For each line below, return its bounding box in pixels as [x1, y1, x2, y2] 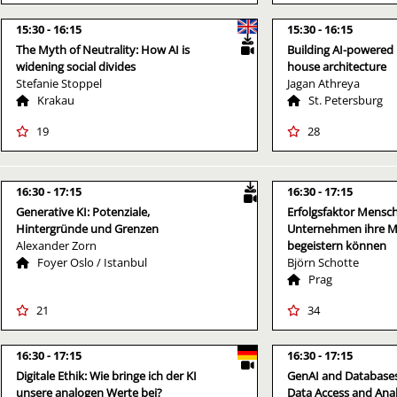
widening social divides [16, 58, 136, 74]
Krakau [37, 91, 74, 108]
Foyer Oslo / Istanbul [37, 253, 147, 270]
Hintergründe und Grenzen [16, 220, 159, 237]
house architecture [287, 58, 386, 74]
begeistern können [287, 237, 386, 253]
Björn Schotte [287, 253, 359, 270]
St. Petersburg [308, 91, 383, 108]
